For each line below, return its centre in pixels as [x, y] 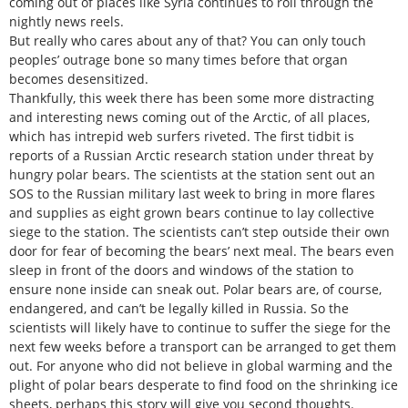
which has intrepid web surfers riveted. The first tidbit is [182, 136]
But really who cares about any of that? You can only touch [188, 40]
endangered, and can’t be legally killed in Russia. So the [179, 308]
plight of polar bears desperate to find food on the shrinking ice [204, 384]
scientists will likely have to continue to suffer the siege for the [200, 327]
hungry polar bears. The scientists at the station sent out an [192, 174]
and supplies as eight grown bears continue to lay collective [192, 212]
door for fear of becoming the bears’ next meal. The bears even [202, 250]
